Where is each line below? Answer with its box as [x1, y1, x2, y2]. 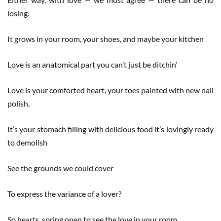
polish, [7, 98, 30, 108]
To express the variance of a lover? [7, 188, 121, 198]
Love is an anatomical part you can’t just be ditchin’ [7, 59, 177, 69]
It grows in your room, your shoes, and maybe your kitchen [7, 34, 204, 43]
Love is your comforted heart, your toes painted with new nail [7, 85, 214, 95]
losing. [7, 8, 29, 18]
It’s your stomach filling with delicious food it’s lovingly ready [7, 124, 214, 134]
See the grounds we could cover [7, 163, 113, 173]
